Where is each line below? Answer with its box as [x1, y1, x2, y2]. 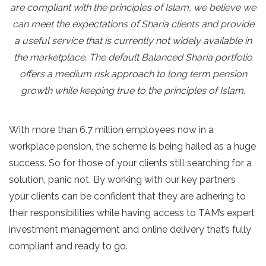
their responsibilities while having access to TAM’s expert [9, 207, 255, 218]
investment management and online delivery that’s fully [9, 224, 251, 235]
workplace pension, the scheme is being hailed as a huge [9, 141, 256, 152]
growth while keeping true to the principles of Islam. [21, 85, 245, 96]
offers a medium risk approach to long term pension [19, 68, 247, 80]
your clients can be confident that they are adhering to [9, 191, 246, 202]
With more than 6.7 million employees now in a [9, 124, 214, 135]
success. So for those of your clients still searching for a [9, 157, 252, 169]
